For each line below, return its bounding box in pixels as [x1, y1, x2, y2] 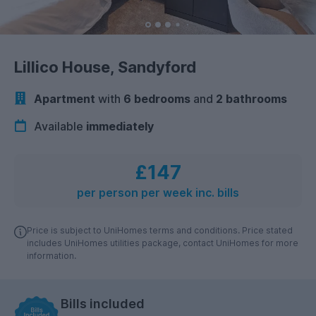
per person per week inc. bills [77, 186, 239, 200]
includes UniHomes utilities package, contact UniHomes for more [27, 237, 298, 248]
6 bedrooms [123, 92, 190, 107]
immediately [86, 119, 154, 133]
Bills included [61, 296, 145, 311]
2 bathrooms [216, 92, 287, 107]
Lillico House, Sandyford [14, 58, 196, 77]
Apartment [34, 92, 95, 107]
